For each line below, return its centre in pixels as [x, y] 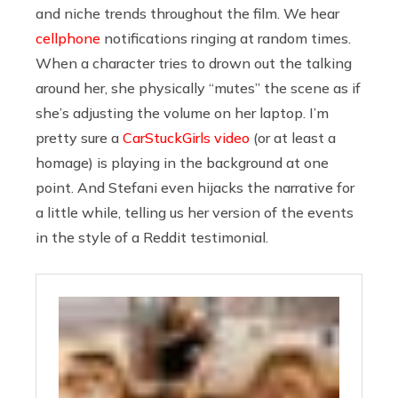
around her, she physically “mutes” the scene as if [198, 88]
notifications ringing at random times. [226, 38]
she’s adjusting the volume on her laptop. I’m [182, 112]
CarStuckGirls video [186, 137]
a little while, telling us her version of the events [195, 212]
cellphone [68, 38]
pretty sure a [77, 137]
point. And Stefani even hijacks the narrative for [195, 187]
